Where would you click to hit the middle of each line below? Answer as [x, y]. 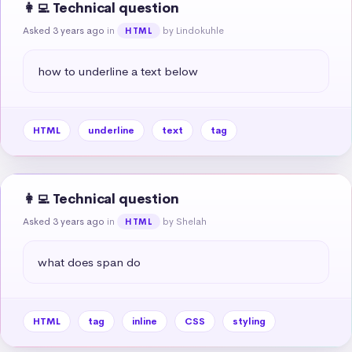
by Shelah [185, 221]
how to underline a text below [118, 71]
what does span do [89, 262]
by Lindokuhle [194, 30]
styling [249, 321]
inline [145, 321]
